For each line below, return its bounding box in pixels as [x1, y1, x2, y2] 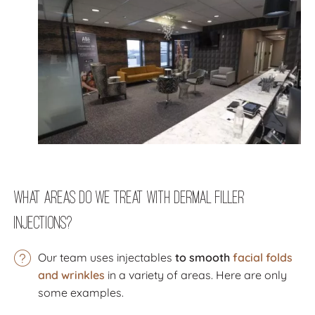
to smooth [175, 250, 233, 264]
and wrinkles [38, 267, 105, 282]
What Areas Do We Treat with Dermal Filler [14, 190, 245, 203]
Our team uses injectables [38, 250, 175, 264]
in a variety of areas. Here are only [105, 267, 287, 282]
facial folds [233, 250, 292, 264]
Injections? [14, 215, 72, 229]
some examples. [38, 285, 124, 300]
